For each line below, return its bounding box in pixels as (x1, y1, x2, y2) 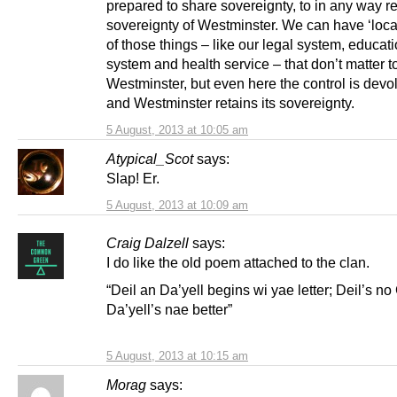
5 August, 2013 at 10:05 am (106, 122, 248, 136)
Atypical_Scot (106, 150, 193, 167)
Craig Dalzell (106, 234, 189, 251)
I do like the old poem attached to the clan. (106, 253, 370, 270)
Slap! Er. (106, 169, 163, 186)
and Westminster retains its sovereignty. (106, 94, 354, 111)
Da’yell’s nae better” (106, 300, 232, 317)
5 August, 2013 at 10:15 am (106, 348, 248, 362)
